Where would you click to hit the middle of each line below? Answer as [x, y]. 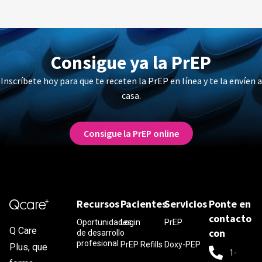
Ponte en [230, 204]
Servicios [186, 204]
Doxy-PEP [183, 244]
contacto [230, 218]
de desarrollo [100, 232]
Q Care [23, 230]
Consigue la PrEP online [131, 133]
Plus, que [28, 247]
